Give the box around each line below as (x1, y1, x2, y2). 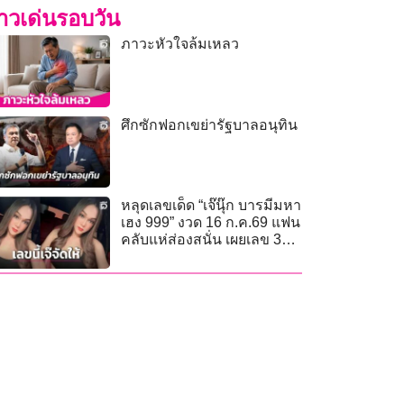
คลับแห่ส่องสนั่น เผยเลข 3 (121, 232, 282, 248)
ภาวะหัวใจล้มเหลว (121, 36, 240, 52)
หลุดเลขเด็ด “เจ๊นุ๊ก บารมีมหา (121, 197, 302, 214)
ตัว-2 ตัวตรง (121, 249, 197, 265)
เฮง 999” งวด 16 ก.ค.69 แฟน (121, 215, 301, 231)
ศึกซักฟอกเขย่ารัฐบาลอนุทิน (121, 116, 298, 133)
